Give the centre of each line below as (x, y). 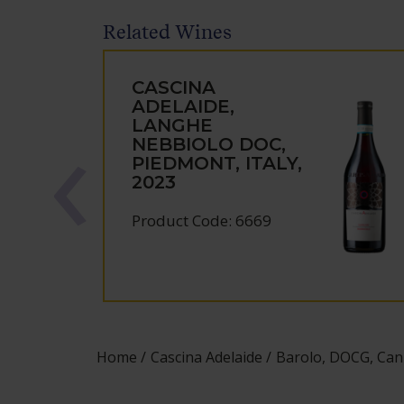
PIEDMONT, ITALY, (217, 163)
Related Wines (168, 32)
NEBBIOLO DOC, (209, 144)
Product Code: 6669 (202, 220)
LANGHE (173, 125)
